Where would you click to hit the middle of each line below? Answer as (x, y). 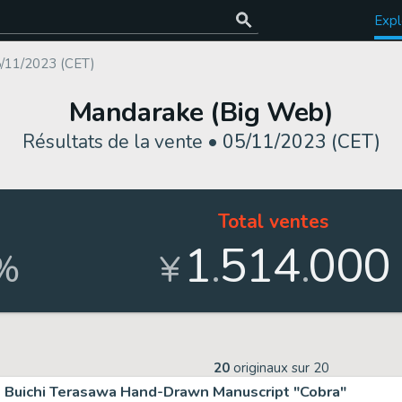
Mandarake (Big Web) (201, 113)
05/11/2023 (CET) (301, 142)
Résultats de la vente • (122, 142)
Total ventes (273, 222)
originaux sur (271, 368)
